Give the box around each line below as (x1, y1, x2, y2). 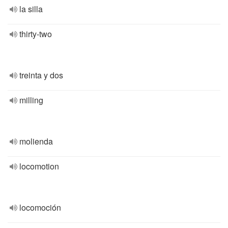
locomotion (19, 160, 59, 172)
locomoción (19, 202, 61, 213)
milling (19, 94, 43, 106)
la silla (19, 3, 43, 15)
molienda (19, 135, 53, 147)
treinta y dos (19, 69, 63, 81)
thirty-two (19, 28, 52, 40)
